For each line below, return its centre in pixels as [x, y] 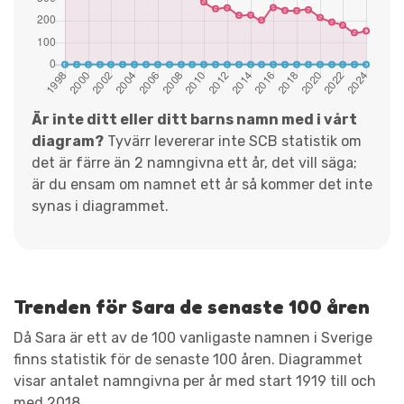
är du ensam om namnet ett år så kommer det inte [202, 184]
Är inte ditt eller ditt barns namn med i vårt [194, 119]
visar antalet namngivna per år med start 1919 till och [195, 381]
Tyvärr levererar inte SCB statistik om [233, 141]
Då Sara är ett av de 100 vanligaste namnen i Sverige [193, 337]
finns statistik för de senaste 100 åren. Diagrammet [188, 359]
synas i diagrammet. [100, 206]
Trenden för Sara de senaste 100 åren [192, 306]
